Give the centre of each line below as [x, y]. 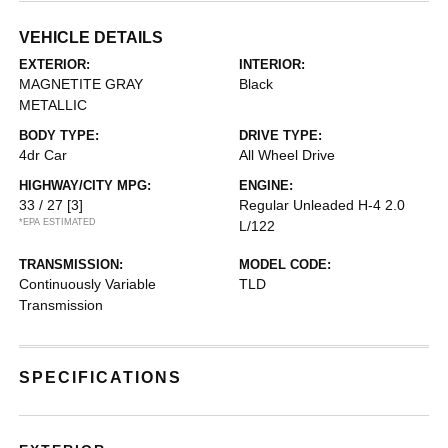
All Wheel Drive [287, 155]
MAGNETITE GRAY [81, 84]
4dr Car [43, 155]
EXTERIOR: [55, 64]
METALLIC [53, 105]
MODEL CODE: [285, 264]
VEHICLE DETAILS [91, 37]
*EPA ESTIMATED [58, 222]
